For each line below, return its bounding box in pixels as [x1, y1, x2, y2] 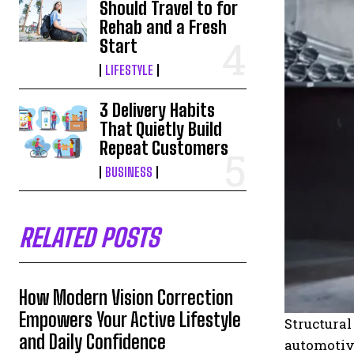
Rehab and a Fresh [100, 17, 228, 39]
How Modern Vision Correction [19, 286, 233, 310]
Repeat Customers [100, 137, 229, 160]
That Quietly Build [100, 119, 223, 141]
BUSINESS [105, 164, 153, 180]
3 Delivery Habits [100, 100, 216, 122]
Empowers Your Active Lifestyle [19, 308, 241, 332]
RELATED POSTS [19, 223, 159, 254]
